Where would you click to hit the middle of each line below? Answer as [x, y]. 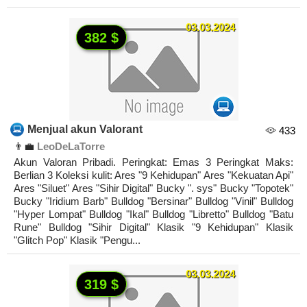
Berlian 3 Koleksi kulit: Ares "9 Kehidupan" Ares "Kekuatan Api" [153, 175]
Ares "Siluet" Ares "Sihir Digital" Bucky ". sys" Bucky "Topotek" [153, 188]
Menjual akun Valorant [85, 130]
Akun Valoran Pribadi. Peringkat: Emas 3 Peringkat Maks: [153, 162]
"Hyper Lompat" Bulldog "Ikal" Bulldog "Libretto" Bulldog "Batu [153, 214]
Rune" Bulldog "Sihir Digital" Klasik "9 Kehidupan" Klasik [153, 228]
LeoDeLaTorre [71, 147]
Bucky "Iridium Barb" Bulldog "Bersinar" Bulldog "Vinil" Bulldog [153, 201]
